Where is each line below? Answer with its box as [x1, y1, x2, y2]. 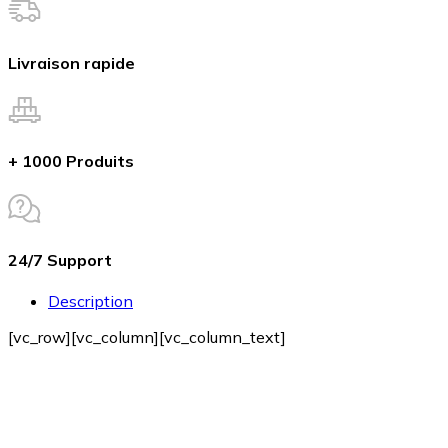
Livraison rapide [8, 52, 135, 73]
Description [48, 291, 133, 312]
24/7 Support [8, 249, 112, 270]
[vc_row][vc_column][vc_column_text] [8, 327, 286, 348]
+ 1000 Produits [8, 151, 134, 172]
